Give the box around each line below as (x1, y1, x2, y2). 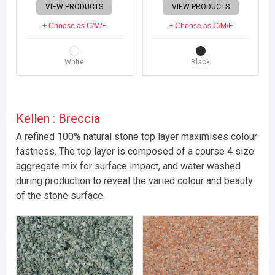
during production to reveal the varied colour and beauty (16, 175, 253, 187)
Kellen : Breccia (16, 111, 100, 126)
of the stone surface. (16, 190, 105, 201)
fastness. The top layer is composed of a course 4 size (16, 145, 254, 157)
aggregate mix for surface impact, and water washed (16, 160, 241, 172)
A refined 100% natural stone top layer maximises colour (16, 131, 257, 142)
